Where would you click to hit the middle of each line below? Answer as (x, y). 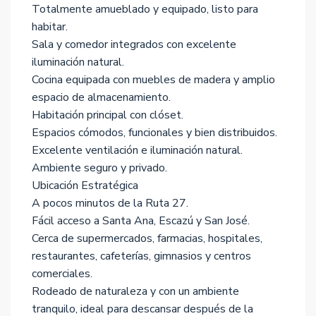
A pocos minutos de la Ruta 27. (110, 203)
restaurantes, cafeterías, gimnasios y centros (141, 256)
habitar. (50, 27)
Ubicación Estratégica (85, 186)
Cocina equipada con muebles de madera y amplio (153, 80)
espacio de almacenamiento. (101, 97)
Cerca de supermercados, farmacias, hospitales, (147, 238)
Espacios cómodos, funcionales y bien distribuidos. (154, 133)
